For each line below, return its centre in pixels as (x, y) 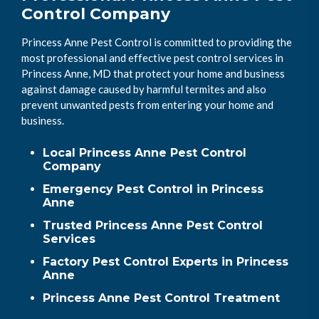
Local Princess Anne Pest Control (145, 152)
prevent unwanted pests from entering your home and (147, 104)
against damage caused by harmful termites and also (144, 89)
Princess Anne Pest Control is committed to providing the (157, 42)
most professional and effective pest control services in (152, 57)
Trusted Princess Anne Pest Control (153, 225)
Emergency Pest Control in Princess (153, 189)
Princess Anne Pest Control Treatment (161, 298)
